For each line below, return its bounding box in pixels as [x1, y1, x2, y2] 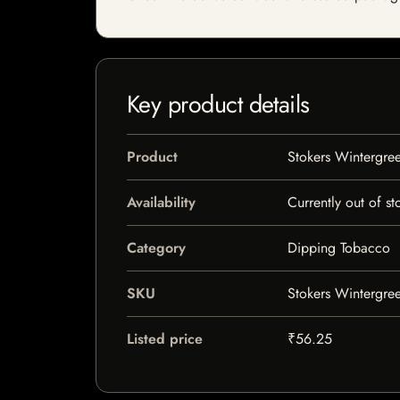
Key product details [127, 87, 310, 121]
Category [127, 237, 186, 258]
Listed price [127, 329, 203, 349]
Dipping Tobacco [287, 237, 390, 258]
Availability [127, 192, 196, 212]
